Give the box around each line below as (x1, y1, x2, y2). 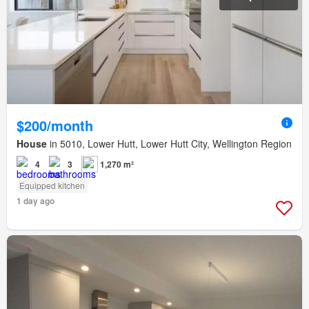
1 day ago (17, 195, 54, 208)
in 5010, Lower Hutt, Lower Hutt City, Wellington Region (47, 137, 292, 151)
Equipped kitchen (19, 179, 85, 192)
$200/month (17, 115, 93, 136)
